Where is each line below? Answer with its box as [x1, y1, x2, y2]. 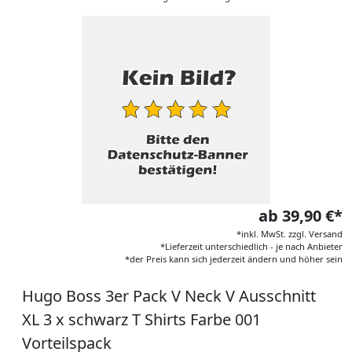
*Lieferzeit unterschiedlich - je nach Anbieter [160, 240, 343, 252]
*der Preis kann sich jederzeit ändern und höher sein [125, 253, 343, 265]
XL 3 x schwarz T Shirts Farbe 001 [22, 309, 261, 330]
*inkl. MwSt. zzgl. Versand [236, 228, 343, 240]
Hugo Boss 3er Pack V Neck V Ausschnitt [22, 285, 316, 306]
